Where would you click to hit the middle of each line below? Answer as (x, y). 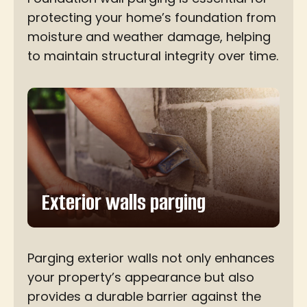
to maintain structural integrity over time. (153, 56)
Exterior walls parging (123, 202)
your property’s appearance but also (141, 277)
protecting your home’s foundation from (152, 18)
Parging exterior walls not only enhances (151, 258)
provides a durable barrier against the (144, 296)
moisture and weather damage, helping (149, 37)
